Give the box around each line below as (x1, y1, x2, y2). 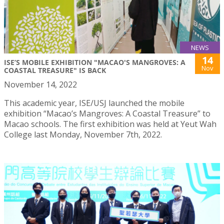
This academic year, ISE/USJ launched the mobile (4, 97, 184, 108)
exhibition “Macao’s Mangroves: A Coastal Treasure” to (4, 107, 210, 119)
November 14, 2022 (4, 78, 77, 90)
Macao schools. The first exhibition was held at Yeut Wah (4, 118, 216, 129)
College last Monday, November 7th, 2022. (4, 128, 164, 140)
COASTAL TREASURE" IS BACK (4, 65, 106, 75)
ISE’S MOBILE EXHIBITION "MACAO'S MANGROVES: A (4, 57, 185, 67)
